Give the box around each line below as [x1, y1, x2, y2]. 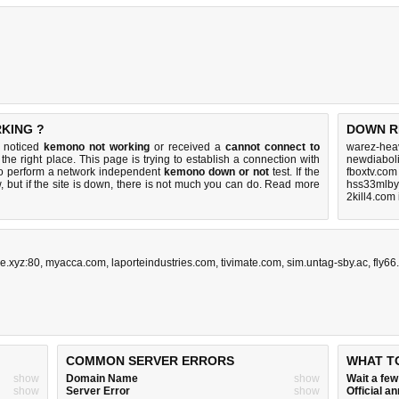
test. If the [269, 166, 321, 178]
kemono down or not [164, 166, 270, 178]
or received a [150, 141, 225, 153]
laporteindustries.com [111, 256, 216, 269]
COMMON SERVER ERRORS [66, 354, 234, 368]
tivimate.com [221, 256, 281, 269]
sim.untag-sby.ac [287, 256, 368, 269]
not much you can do [156, 178, 259, 191]
